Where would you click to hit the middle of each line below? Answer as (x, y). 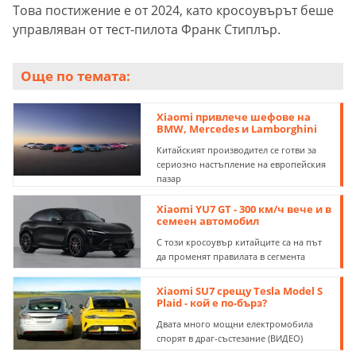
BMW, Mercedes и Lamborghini (237, 129)
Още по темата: (75, 76)
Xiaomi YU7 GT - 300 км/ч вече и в (244, 209)
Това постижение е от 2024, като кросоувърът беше (173, 11)
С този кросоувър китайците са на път (240, 242)
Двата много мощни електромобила (235, 324)
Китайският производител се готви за (237, 150)
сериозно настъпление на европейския (242, 164)
